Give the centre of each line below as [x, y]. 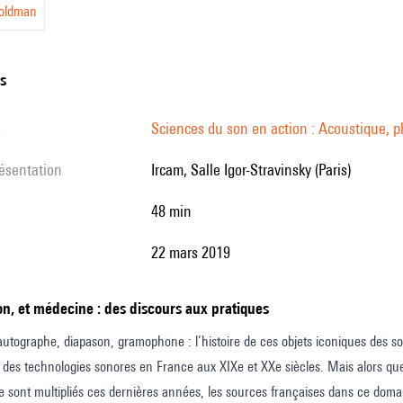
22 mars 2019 [194, 252]
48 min [175, 211]
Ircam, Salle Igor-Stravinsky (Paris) [253, 170]
